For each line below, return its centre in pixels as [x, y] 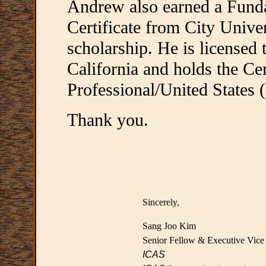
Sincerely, [161, 202]
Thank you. [107, 120]
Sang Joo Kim [169, 226]
